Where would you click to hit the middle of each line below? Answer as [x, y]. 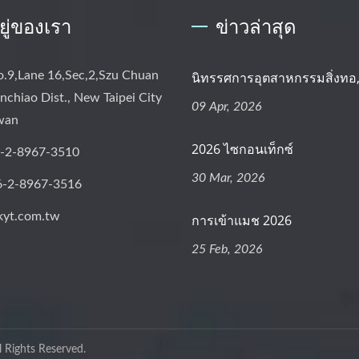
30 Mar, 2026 [228, 177]
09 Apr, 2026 [227, 106]
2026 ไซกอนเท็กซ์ [242, 149]
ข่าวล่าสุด [256, 26]
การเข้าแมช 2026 [242, 220]
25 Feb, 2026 [227, 249]
